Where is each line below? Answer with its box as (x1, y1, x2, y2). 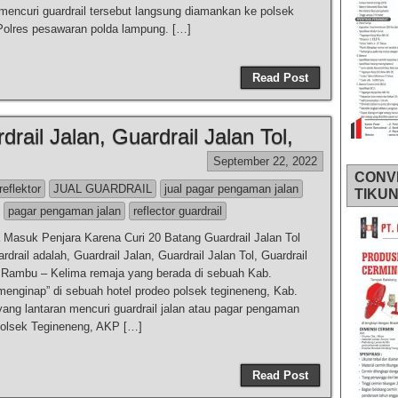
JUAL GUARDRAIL (53, 182, 152, 195)
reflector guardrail (133, 204, 222, 218)
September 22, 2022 (213, 155, 317, 168)
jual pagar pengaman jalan (164, 182, 298, 195)
